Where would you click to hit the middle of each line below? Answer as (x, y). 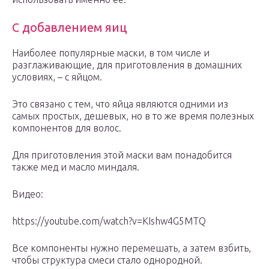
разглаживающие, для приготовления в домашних (127, 65)
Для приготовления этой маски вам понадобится (122, 155)
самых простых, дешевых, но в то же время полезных (133, 116)
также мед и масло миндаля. (76, 167)
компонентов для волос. (67, 128)
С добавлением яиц (69, 28)
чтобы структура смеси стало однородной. (107, 260)
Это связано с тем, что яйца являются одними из (120, 104)
